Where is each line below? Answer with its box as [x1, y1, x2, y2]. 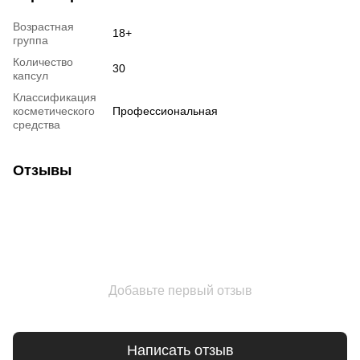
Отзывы [13, 162, 72, 178]
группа [13, 33, 48, 47]
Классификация [13, 90, 96, 104]
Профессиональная [112, 104, 218, 117]
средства [13, 117, 60, 131]
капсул [13, 68, 48, 82]
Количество [13, 55, 73, 68]
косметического [13, 104, 95, 117]
